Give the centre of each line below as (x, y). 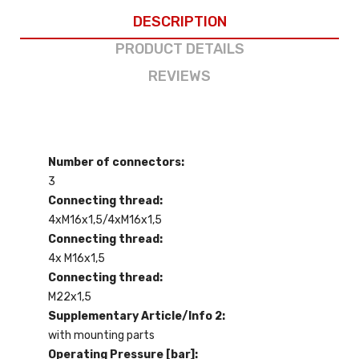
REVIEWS (179, 76)
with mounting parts (101, 335)
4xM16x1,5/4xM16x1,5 (105, 220)
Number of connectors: (116, 162)
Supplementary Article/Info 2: (137, 316)
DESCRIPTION (179, 21)
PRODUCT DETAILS (179, 48)
